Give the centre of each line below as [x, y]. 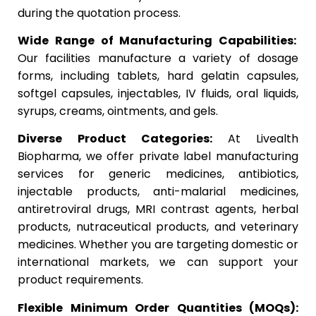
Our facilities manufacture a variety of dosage [158, 58]
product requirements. [80, 280]
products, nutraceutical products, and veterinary [158, 227]
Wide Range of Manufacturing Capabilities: [158, 40]
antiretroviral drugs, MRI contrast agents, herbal [158, 209]
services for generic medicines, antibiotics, [158, 174]
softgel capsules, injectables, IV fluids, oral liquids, [158, 93]
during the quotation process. [99, 13]
